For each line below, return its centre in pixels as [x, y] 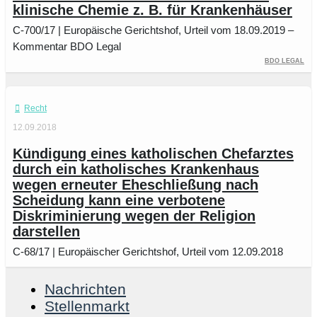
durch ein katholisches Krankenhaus [136, 169]
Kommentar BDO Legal [67, 47]
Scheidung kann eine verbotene [119, 200]
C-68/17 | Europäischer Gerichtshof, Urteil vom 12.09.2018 [148, 251]
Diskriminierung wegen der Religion [134, 215]
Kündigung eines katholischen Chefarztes [153, 153]
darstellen [46, 231]
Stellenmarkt [87, 306]
